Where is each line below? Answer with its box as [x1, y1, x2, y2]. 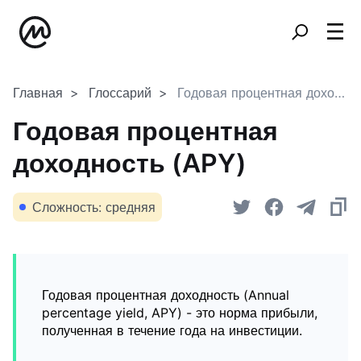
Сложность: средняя [32, 199, 156, 215]
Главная [13, 85, 63, 101]
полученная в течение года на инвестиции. [42, 322, 302, 338]
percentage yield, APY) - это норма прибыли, [42, 305, 317, 321]
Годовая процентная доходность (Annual [42, 287, 289, 303]
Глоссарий [89, 85, 151, 101]
